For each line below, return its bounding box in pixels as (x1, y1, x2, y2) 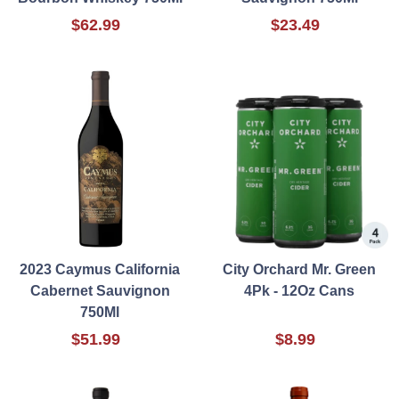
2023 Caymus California (20, 262, 180, 278)
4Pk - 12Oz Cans (244, 283, 354, 299)
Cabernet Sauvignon (29, 283, 170, 299)
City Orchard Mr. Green (223, 262, 376, 278)
